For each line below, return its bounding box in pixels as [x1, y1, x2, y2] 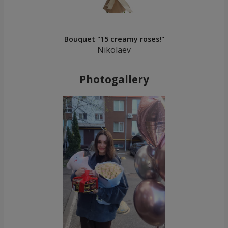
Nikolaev [97, 44, 131, 55]
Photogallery [79, 72, 149, 87]
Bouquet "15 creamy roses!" [64, 34, 164, 44]
